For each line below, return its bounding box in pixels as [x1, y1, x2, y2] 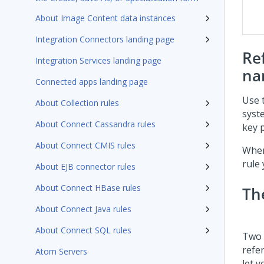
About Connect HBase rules [35, 182, 141, 193]
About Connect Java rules [35, 203, 131, 214]
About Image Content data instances [35, 12, 176, 24]
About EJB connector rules [35, 161, 136, 172]
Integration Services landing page [35, 55, 161, 66]
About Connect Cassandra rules [35, 118, 156, 130]
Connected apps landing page [35, 76, 148, 87]
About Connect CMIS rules [35, 140, 136, 151]
